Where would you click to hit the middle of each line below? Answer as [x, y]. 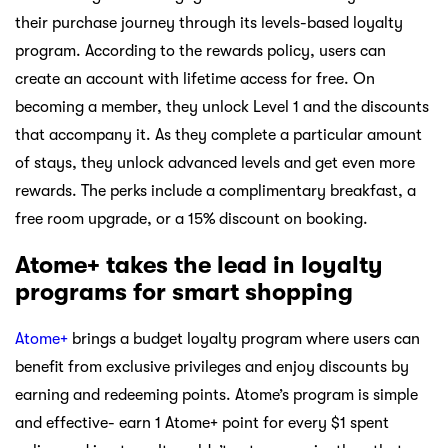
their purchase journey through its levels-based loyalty [209, 22]
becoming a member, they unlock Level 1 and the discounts [222, 106]
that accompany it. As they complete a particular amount [218, 134]
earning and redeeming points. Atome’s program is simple [216, 394]
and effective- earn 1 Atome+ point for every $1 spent [202, 422]
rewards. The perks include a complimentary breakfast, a [215, 190]
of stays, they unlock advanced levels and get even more [215, 162]
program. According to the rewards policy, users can [200, 50]
